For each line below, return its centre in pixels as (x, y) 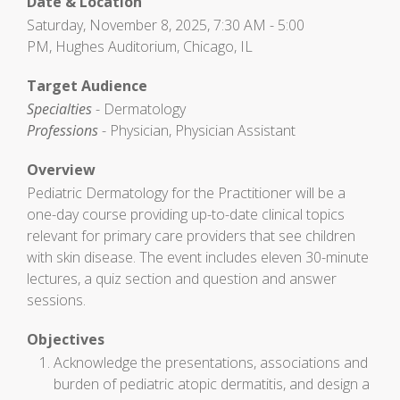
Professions (62, 130)
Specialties (59, 109)
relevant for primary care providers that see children (191, 236)
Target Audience (87, 86)
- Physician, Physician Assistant (197, 130)
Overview (61, 170)
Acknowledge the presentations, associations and (211, 362)
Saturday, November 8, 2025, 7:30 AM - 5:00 (166, 25)
